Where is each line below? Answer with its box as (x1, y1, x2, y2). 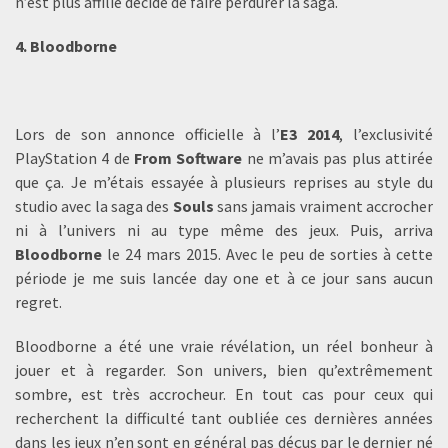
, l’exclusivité (339, 124, 433, 144)
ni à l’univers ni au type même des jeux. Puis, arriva (15, 220, 433, 240)
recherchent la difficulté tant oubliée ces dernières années (15, 408, 433, 428)
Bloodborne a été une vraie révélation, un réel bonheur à (15, 336, 433, 356)
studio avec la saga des (15, 196, 173, 216)
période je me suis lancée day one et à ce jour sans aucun (15, 268, 433, 288)
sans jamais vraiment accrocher (213, 196, 434, 216)
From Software (129, 148, 243, 168)
